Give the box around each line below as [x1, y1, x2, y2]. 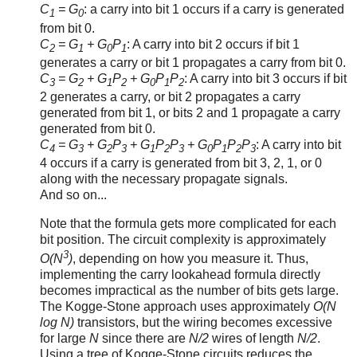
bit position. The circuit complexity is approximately [40, 232, 326, 246]
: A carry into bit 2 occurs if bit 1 [127, 37, 300, 51]
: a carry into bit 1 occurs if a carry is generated [84, 2, 344, 17]
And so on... [40, 188, 107, 202]
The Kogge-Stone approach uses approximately [40, 300, 313, 314]
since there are [99, 331, 189, 346]
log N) [40, 316, 74, 330]
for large [40, 331, 89, 346]
